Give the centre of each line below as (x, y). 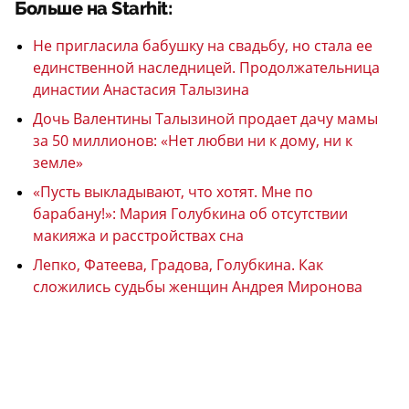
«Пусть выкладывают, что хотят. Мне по (173, 192)
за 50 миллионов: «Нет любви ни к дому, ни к (193, 141)
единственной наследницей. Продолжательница (206, 68)
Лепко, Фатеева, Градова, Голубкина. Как (178, 265)
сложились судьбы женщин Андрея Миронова (198, 287)
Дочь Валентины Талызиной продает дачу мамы (205, 119)
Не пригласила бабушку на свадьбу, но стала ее (203, 46)
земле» (58, 163)
